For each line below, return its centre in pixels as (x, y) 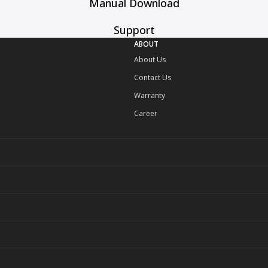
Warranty (150, 95)
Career (146, 113)
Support (134, 30)
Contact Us (153, 77)
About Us (150, 59)
